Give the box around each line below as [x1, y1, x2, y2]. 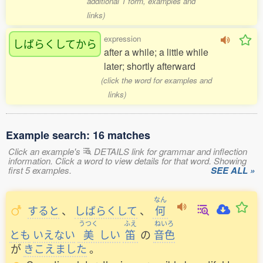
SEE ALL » [211, 164, 255, 177]
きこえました [23, 241, 87, 256]
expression [104, 33, 141, 44]
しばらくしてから [13, 36, 97, 51]
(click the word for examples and [101, 75, 213, 86]
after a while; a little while [104, 45, 208, 59]
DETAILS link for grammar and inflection [92, 145, 247, 157]
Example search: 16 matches [6, 127, 150, 143]
